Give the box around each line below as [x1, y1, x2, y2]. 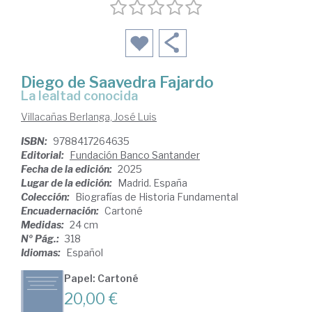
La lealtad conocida [29, 88, 138, 104]
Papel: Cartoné [64, 272, 139, 285]
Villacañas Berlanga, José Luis [21, 111, 157, 123]
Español [66, 247, 103, 259]
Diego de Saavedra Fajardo [21, 73, 214, 92]
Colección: [21, 191, 72, 203]
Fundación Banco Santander [70, 149, 200, 162]
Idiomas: [21, 247, 63, 259]
